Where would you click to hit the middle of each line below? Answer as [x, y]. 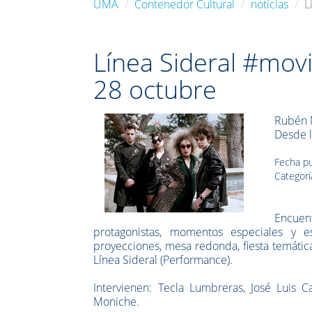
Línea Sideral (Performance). [163, 259]
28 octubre [155, 89]
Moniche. [117, 301]
